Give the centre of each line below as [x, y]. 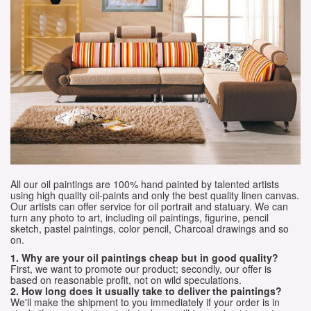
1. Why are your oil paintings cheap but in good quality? [144, 257]
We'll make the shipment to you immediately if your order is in [145, 302]
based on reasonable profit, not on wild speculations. [126, 279]
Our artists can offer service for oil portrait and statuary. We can [149, 206]
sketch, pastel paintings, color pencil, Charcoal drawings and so [150, 228]
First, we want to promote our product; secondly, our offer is [141, 268]
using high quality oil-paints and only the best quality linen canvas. [155, 195]
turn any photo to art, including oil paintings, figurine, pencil [140, 217]
